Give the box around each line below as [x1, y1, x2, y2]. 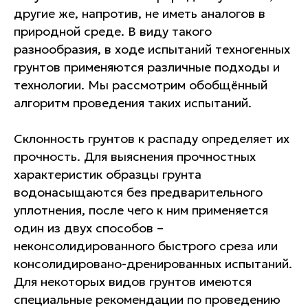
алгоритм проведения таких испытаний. [14, 95, 252, 111]
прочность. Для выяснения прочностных [14, 148, 256, 164]
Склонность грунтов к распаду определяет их [14, 131, 289, 146]
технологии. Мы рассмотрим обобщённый [14, 77, 267, 93]
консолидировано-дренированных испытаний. [14, 256, 292, 272]
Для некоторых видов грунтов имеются [14, 274, 252, 289]
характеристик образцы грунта [14, 166, 201, 182]
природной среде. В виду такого [14, 23, 212, 39]
